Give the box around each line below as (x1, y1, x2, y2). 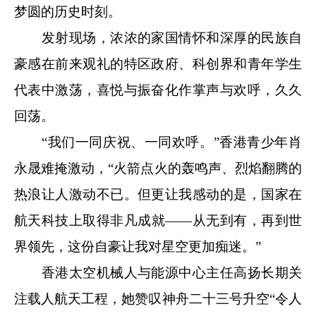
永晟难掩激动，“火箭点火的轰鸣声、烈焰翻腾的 (14, 160, 302, 176)
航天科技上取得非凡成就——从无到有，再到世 (14, 212, 302, 228)
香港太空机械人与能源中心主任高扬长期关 (14, 265, 302, 280)
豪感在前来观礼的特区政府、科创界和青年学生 (14, 56, 302, 71)
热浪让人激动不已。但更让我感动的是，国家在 (14, 186, 302, 202)
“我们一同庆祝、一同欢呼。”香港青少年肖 (14, 134, 302, 150)
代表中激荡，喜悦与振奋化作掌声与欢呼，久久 (14, 82, 302, 97)
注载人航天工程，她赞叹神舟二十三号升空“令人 (14, 291, 302, 306)
